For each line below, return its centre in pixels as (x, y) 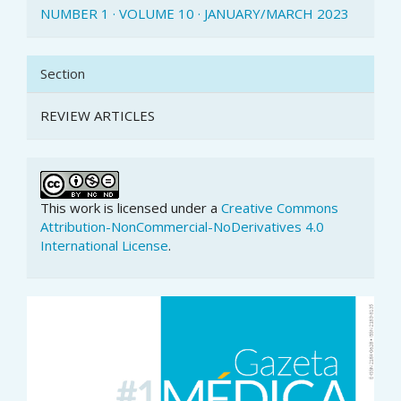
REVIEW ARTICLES (98, 115)
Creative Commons (280, 207)
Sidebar (75, 342)
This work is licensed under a (131, 207)
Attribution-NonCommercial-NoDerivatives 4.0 (182, 226)
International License (104, 245)
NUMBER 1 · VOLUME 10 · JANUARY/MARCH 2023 (195, 13)
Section (63, 73)
